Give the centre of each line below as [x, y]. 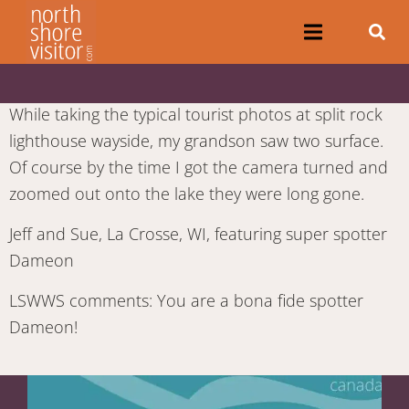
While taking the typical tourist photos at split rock [196, 114]
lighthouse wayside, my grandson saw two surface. [196, 141]
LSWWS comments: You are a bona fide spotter [186, 300]
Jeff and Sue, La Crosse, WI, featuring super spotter [198, 234]
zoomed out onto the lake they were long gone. [187, 194]
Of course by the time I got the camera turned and [199, 167]
